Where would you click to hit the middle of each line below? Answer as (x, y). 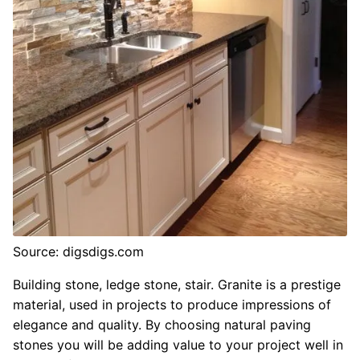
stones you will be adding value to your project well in (178, 344)
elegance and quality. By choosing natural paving (162, 324)
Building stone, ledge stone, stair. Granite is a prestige (177, 284)
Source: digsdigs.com (78, 251)
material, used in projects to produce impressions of (172, 304)
